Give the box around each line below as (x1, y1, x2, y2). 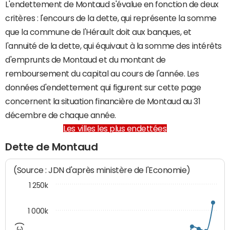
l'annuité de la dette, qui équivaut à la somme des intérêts (5, 42, 222, 50)
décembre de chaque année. (5, 111, 117, 119)
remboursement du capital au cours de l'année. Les (5, 69, 199, 78)
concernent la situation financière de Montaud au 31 (5, 97, 201, 105)
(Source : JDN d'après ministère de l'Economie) (13, 165, 191, 176)
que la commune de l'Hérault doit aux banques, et (5, 28, 191, 36)
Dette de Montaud (5, 142, 98, 152)
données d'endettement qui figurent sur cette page (5, 83, 201, 91)
